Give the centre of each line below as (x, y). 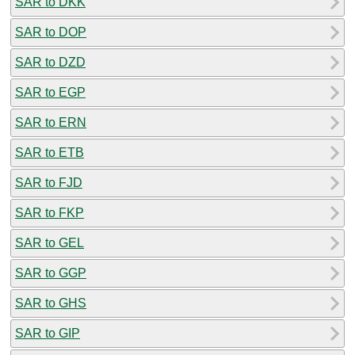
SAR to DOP (51, 32)
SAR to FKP (50, 212)
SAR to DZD (50, 62)
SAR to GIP (48, 333)
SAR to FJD (49, 182)
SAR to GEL (50, 242)
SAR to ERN (51, 122)
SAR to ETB (50, 152)
